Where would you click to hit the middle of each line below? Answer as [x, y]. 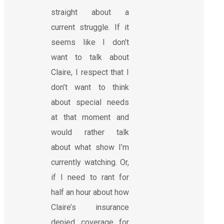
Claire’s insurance [90, 207]
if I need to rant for [90, 177]
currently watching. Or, [90, 162]
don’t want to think [90, 87]
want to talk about [90, 57]
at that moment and [90, 117]
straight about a [90, 12]
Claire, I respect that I [90, 72]
